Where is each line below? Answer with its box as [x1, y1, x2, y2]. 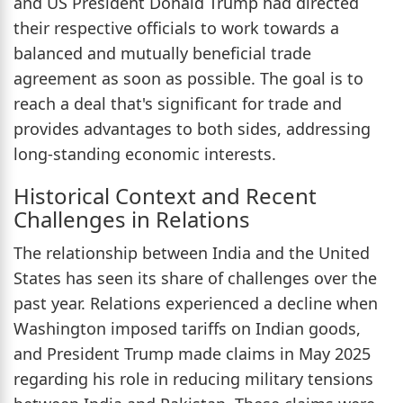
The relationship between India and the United [13, 241, 370, 264]
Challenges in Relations [13, 203, 250, 234]
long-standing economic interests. [13, 142, 276, 165]
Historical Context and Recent [13, 180, 317, 210]
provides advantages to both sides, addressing [13, 117, 371, 139]
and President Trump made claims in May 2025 [13, 342, 371, 364]
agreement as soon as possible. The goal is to [13, 67, 363, 89]
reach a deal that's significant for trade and [13, 92, 342, 114]
